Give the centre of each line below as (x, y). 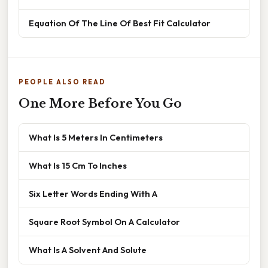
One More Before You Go (100, 103)
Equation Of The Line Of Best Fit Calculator (120, 23)
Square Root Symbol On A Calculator (104, 221)
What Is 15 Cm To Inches (78, 165)
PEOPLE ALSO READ (62, 82)
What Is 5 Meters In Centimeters (96, 137)
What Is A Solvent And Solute (88, 249)
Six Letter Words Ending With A (93, 193)
